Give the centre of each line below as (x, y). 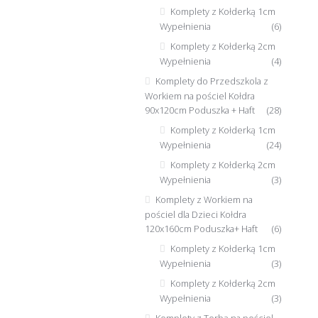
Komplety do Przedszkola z (212, 81)
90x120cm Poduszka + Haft (199, 110)
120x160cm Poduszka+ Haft (201, 228)
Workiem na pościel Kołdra (199, 96)
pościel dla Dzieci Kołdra (195, 214)
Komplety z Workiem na (204, 199)
